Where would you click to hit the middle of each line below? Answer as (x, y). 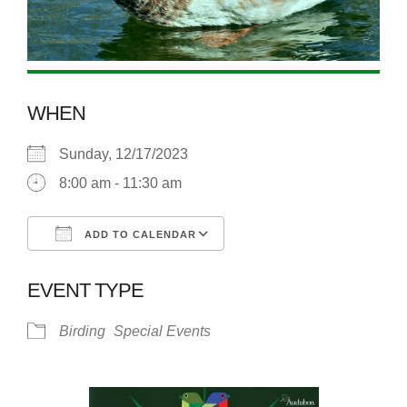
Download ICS (106, 267)
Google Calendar (297, 267)
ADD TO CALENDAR (139, 234)
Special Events (162, 331)
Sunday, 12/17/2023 (131, 154)
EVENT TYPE (85, 290)
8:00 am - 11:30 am (120, 183)
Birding (82, 331)
